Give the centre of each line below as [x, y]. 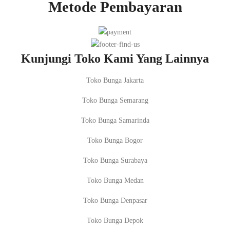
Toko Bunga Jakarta [115, 81]
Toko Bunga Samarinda [115, 121]
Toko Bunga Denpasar [115, 201]
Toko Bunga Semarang [115, 101]
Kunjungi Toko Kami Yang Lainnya [115, 58]
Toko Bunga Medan [115, 181]
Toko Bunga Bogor [115, 141]
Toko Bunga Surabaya [115, 161]
